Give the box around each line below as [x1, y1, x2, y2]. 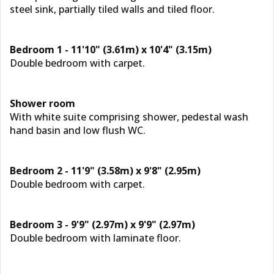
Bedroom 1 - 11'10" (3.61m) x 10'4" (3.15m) [10, 43, 212, 56]
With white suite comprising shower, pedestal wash [10, 110, 248, 124]
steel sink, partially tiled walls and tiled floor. [10, 2, 215, 16]
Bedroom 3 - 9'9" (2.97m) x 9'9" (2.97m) [10, 218, 195, 231]
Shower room [10, 97, 75, 110]
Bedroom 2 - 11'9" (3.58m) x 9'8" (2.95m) [10, 164, 201, 177]
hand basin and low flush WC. [10, 124, 146, 137]
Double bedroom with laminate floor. [10, 231, 181, 245]
